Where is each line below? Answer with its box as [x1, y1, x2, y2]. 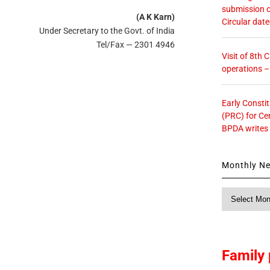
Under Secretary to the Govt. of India [39, 25, 175, 36]
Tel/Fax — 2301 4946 [96, 39, 175, 49]
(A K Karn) [136, 11, 175, 22]
